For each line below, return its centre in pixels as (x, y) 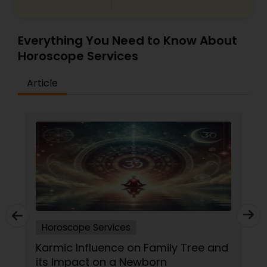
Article (42, 83)
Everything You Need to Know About (128, 41)
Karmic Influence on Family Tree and (132, 248)
